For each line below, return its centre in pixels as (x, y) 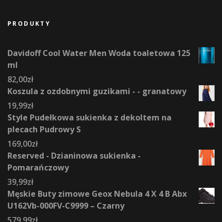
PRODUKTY (29, 23)
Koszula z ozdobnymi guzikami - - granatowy (97, 91)
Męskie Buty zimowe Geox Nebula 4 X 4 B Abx (97, 194)
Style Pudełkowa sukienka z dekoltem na (89, 117)
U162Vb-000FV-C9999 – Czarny (66, 205)
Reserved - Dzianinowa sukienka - (74, 155)
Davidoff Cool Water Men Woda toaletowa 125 (99, 53)
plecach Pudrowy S (44, 129)
